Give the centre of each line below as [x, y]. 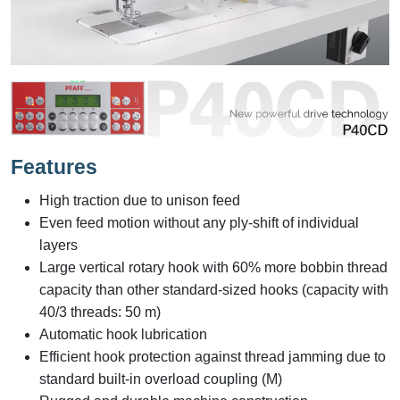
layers [58, 246]
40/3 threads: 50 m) [100, 312]
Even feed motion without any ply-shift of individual [199, 223]
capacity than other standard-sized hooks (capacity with [214, 290]
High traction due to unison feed [140, 201]
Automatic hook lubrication [123, 335]
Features [54, 167]
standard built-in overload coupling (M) [161, 379]
